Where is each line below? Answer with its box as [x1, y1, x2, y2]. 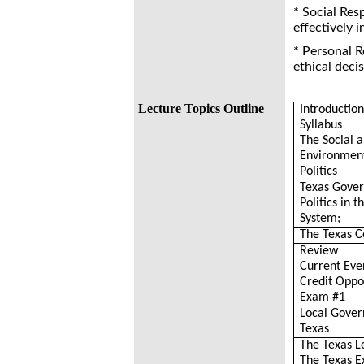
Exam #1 [300, 291, 346, 304]
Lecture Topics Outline [137, 102, 264, 115]
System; [300, 212, 341, 225]
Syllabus [300, 119, 343, 132]
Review [300, 245, 339, 258]
